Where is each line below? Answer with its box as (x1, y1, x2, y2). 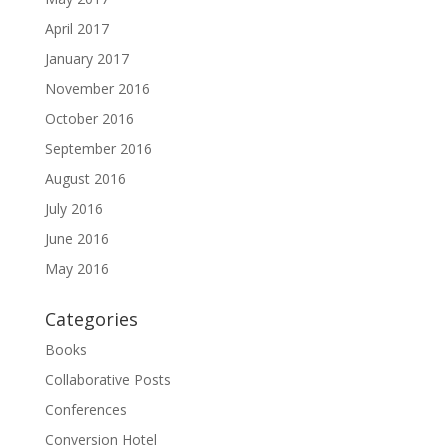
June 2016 (44, 228, 109, 248)
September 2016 (44, 138, 152, 158)
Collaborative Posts (44, 369, 171, 389)
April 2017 (44, 18, 109, 38)
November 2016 (44, 78, 150, 98)
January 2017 (44, 48, 129, 68)
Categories (44, 306, 138, 331)
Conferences (44, 399, 127, 419)
